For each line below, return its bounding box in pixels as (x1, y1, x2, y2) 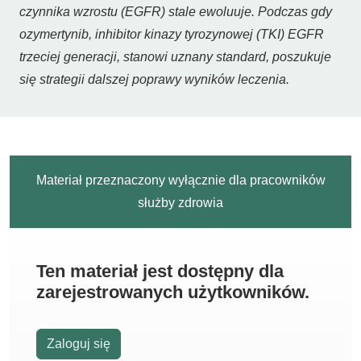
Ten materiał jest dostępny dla (36, 261, 284, 281)
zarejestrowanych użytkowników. (36, 282, 309, 302)
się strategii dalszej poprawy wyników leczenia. (19, 73, 293, 86)
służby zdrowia (138, 196, 223, 210)
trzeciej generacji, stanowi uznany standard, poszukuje (19, 50, 331, 64)
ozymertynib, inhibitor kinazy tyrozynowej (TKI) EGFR (19, 27, 324, 41)
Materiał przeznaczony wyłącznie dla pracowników (35, 173, 326, 187)
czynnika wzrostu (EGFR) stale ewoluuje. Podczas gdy (19, 5, 332, 19)
